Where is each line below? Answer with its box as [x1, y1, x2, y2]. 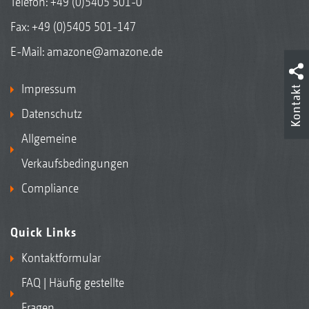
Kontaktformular [21, 250, 101, 266]
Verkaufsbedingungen [21, 156, 129, 171]
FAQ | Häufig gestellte [21, 275, 124, 290]
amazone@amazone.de [47, 44, 163, 59]
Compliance [21, 181, 79, 196]
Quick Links [10, 225, 77, 240]
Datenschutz [21, 106, 82, 121]
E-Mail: [10, 44, 47, 59]
